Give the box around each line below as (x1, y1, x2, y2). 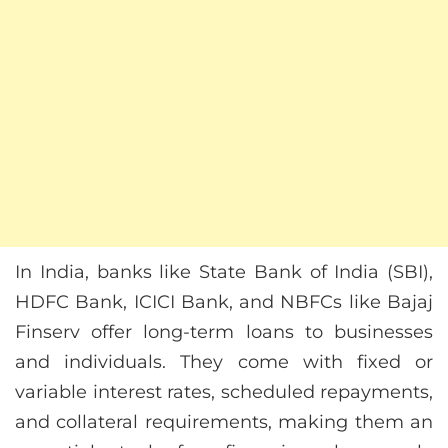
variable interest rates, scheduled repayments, (15, 381, 433, 404)
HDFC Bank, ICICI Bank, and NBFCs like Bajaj (15, 291, 433, 314)
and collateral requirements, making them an (15, 411, 433, 434)
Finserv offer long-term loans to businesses (15, 321, 433, 344)
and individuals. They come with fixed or (15, 351, 433, 374)
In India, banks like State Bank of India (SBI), (15, 261, 433, 284)
